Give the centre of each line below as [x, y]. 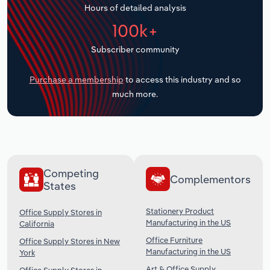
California [37, 224]
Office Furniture [174, 240]
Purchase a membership [76, 80]
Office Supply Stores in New [70, 241]
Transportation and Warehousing [92, 8]
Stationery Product [180, 211]
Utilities [36, 39]
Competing [71, 174]
